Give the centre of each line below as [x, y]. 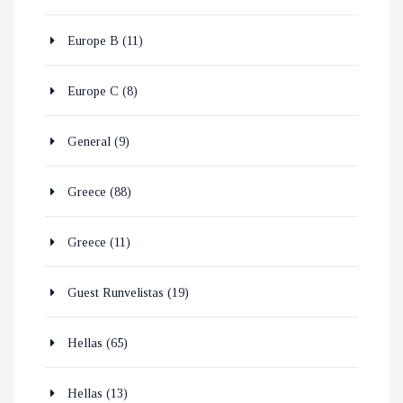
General [89, 142]
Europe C [93, 92]
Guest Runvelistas [116, 293]
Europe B [93, 41]
